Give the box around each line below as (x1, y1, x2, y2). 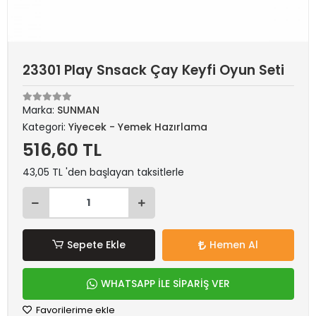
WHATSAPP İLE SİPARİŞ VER (101, 276, 230, 291)
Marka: (23, 103, 57, 117)
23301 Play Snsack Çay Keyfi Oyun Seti (23, 61, 284, 80)
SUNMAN (57, 103, 99, 117)
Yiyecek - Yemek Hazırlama (68, 120, 207, 134)
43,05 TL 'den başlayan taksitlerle (23, 165, 184, 179)
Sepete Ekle (66, 238, 126, 252)
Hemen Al (209, 238, 258, 252)
